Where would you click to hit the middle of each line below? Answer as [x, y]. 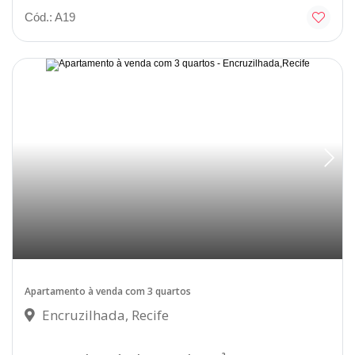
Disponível [298, 76]
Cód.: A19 [50, 17]
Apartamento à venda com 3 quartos [108, 292]
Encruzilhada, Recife [104, 315]
